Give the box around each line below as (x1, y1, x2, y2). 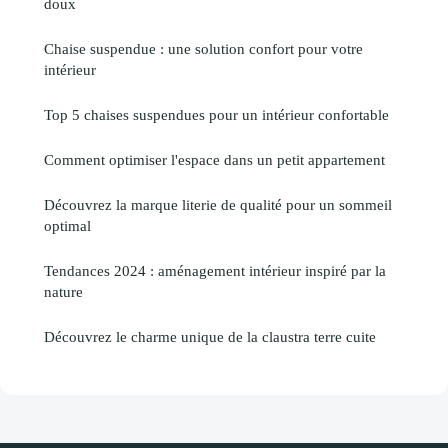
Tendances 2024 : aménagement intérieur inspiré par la (44, 262, 386, 280)
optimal (44, 217, 91, 235)
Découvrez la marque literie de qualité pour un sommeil (44, 196, 392, 214)
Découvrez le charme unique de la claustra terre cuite (44, 328, 376, 346)
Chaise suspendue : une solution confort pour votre (44, 40, 363, 58)
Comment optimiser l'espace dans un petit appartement (44, 151, 385, 169)
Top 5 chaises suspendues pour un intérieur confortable (44, 106, 389, 124)
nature (44, 283, 83, 301)
